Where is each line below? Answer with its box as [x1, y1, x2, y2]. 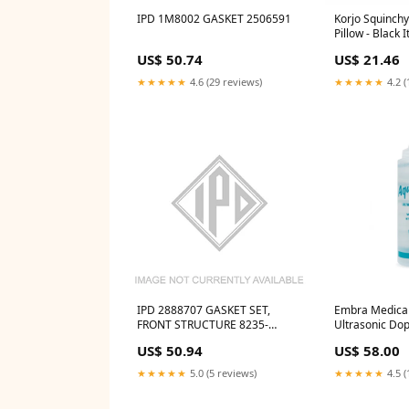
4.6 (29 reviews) [187, 74, 262, 89]
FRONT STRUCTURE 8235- [137, 316, 268, 332]
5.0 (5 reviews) [187, 365, 257, 380]
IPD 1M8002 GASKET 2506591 [137, 10, 291, 26]
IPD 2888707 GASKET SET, [137, 301, 270, 318]
